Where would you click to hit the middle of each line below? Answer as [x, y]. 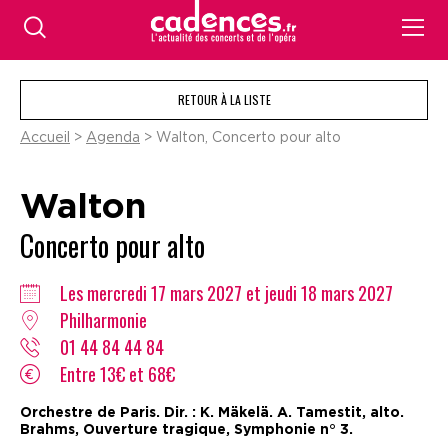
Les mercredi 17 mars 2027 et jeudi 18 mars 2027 [226, 293]
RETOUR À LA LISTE [224, 99]
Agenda [113, 138]
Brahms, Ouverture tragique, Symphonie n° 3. [186, 430]
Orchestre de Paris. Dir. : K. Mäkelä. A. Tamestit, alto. [212, 413]
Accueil [45, 138]
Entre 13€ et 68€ [117, 374]
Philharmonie [103, 320]
